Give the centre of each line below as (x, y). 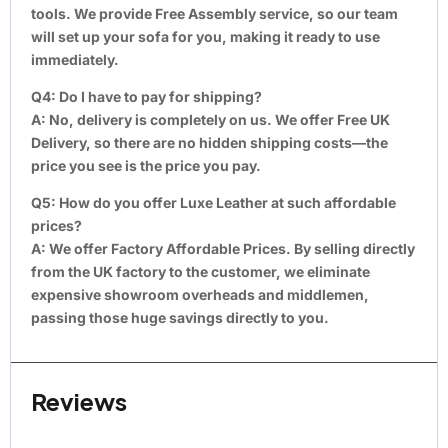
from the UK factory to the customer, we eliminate (200, 271)
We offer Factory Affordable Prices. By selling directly (230, 248)
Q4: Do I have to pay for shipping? (146, 96)
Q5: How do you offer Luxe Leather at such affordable (213, 202)
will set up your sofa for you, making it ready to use (205, 36)
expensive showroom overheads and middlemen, (200, 294)
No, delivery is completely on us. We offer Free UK (218, 119)
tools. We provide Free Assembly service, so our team (214, 13)
